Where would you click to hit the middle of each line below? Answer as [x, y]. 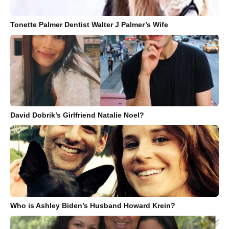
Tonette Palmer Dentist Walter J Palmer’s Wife [89, 25]
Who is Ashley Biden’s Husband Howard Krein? [93, 206]
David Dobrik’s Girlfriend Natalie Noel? [77, 115]
